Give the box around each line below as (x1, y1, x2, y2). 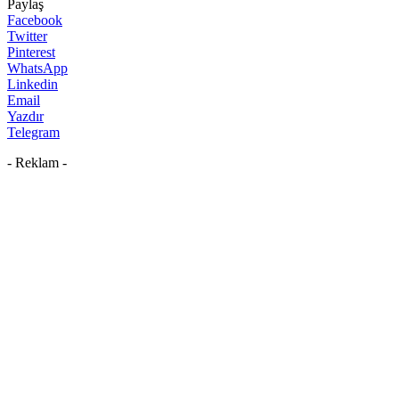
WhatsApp (7, 60, 68, 76)
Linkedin (7, 76, 58, 92)
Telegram (7, 124, 60, 140)
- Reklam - (7, 154, 67, 170)
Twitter (7, 28, 47, 44)
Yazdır (7, 108, 44, 124)
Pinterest (7, 44, 55, 60)
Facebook (7, 12, 62, 28)
